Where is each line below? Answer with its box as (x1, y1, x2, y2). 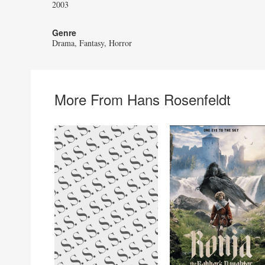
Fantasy (79, 37, 104, 49)
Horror (109, 37, 132, 49)
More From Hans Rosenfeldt (54, 89, 231, 110)
